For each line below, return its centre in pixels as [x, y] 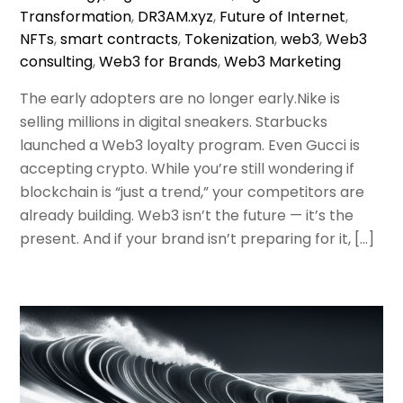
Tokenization [230, 39]
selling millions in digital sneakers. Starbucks [174, 121]
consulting [57, 61]
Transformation [76, 16]
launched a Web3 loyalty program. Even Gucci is [190, 145]
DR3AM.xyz [176, 16]
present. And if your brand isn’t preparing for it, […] [197, 238]
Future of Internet [283, 16]
